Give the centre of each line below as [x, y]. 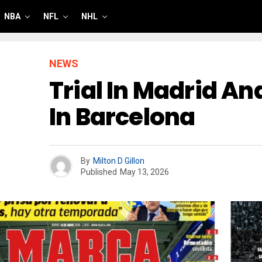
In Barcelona [122, 117]
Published [99, 172]
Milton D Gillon [119, 161]
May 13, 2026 [144, 172]
